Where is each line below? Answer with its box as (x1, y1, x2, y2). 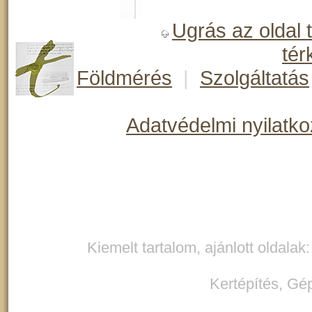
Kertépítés (209, 275, 279, 292)
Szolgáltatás (200, 66, 309, 89)
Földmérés (77, 66, 172, 89)
